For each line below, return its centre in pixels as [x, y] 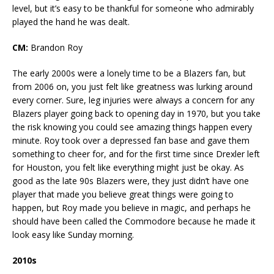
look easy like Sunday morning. [74, 235]
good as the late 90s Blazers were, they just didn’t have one [131, 181]
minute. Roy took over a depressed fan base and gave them [131, 141]
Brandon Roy [57, 48]
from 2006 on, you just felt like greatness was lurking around [132, 87]
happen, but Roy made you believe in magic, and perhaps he [131, 208]
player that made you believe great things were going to [123, 194]
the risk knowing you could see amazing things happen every [132, 127]
